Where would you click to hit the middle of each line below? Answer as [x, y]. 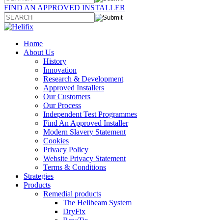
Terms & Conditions [75, 167]
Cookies [56, 140]
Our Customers [67, 96]
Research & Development [83, 79]
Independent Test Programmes [90, 114]
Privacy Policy [66, 149]
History [55, 61]
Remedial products [72, 193]
